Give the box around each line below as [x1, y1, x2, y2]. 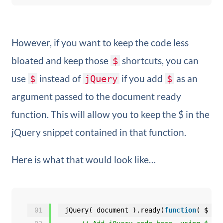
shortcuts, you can [119, 54, 199, 66]
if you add [119, 72, 165, 84]
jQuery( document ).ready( [64, 206, 164, 214]
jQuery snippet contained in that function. [11, 126, 186, 138]
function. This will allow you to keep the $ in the [11, 108, 210, 120]
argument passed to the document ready [11, 90, 181, 102]
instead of [37, 72, 83, 84]
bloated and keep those [11, 54, 111, 66]
